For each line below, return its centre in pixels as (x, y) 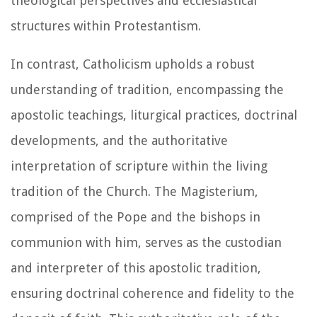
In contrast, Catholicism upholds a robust (133, 64)
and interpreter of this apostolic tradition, (136, 267)
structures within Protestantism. (106, 25)
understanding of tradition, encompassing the (147, 89)
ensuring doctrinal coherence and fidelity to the (152, 293)
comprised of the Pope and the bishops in (136, 217)
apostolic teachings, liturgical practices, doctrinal (154, 115)
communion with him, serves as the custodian (146, 242)
